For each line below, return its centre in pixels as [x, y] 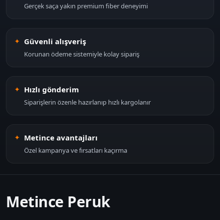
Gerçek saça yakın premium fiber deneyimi [86, 6]
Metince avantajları [61, 137]
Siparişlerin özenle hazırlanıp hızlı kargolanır [87, 102]
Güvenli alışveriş [55, 41]
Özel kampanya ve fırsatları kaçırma [76, 150]
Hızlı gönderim [52, 89]
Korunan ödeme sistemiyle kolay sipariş [82, 54]
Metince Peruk [58, 201]
